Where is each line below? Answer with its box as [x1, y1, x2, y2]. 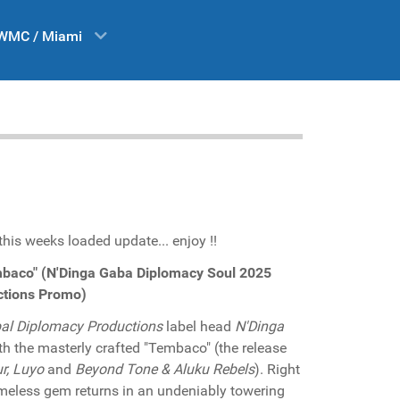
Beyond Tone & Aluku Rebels [75, 361, 254, 378]
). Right [254, 361, 300, 378]
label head [162, 318, 235, 335]
